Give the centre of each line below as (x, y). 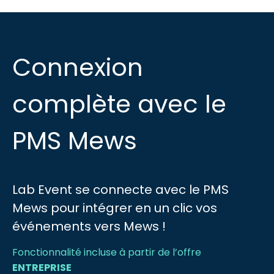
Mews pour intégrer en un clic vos (115, 208)
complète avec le (119, 104)
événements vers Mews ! (89, 226)
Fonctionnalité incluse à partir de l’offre (107, 252)
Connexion (78, 67)
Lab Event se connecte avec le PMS (120, 190)
